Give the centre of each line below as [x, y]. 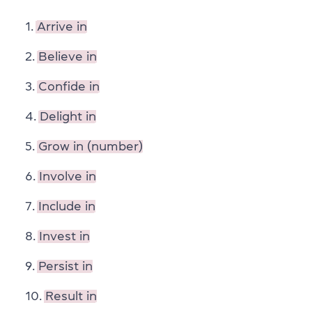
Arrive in [62, 26]
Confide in [69, 86]
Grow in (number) [91, 146]
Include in [67, 206]
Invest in [64, 236]
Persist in [65, 266]
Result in [71, 296]
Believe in [68, 56]
